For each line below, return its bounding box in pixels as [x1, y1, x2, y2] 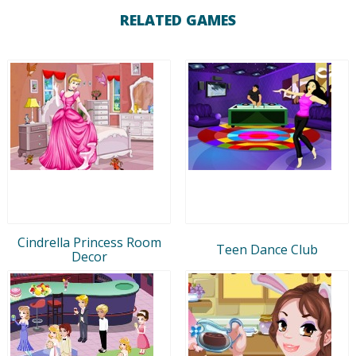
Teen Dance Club [216, 240, 318, 258]
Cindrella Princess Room [17, 233, 161, 251]
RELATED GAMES [120, 10, 236, 29]
